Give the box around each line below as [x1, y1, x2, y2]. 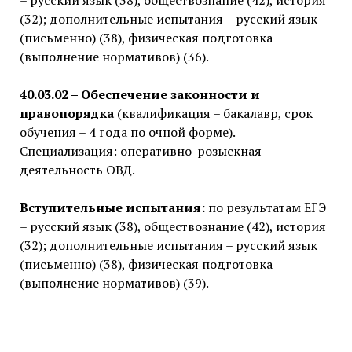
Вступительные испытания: [19, 199, 205, 217]
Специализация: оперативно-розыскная [19, 142, 262, 160]
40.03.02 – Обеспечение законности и [19, 86, 260, 104]
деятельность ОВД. [19, 161, 135, 179]
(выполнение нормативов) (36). [19, 48, 209, 66]
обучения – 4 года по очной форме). [19, 123, 235, 141]
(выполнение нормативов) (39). [19, 274, 209, 292]
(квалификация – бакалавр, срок [113, 104, 313, 123]
